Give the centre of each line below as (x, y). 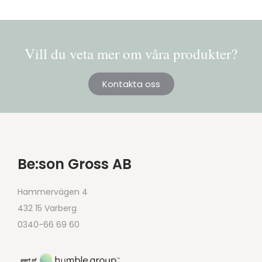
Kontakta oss (131, 84)
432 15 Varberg (47, 208)
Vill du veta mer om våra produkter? (131, 53)
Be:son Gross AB (75, 164)
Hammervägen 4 (53, 192)
